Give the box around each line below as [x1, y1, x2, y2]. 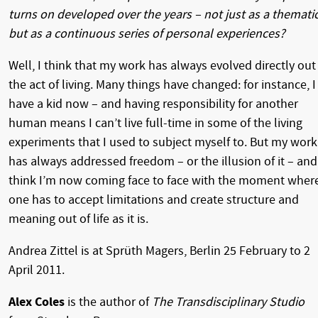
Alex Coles [9, 294, 65, 309]
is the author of [65, 294, 152, 309]
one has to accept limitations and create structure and [9, 192, 299, 207]
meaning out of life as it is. [9, 211, 148, 226]
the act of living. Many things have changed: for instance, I [9, 77, 316, 92]
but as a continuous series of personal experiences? [9, 26, 285, 41]
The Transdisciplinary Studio [152, 294, 305, 309]
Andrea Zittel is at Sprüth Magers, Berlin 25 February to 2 [9, 243, 310, 258]
